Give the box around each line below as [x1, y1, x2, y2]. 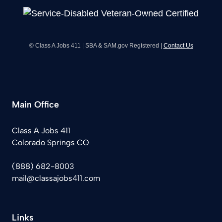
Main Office [12, 99, 59, 110]
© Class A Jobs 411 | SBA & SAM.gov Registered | [29, 42, 164, 49]
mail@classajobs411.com [12, 173, 100, 183]
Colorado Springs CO [12, 137, 89, 147]
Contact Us [163, 42, 193, 49]
